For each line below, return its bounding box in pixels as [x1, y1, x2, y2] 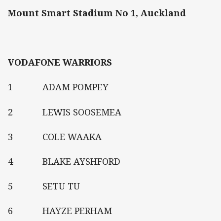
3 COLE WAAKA [8, 130, 102, 143]
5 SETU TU [8, 180, 80, 192]
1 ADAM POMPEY [8, 81, 109, 93]
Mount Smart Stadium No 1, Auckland [8, 6, 186, 19]
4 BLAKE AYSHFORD [8, 155, 120, 167]
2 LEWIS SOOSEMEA [8, 106, 121, 118]
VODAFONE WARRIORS [8, 56, 112, 69]
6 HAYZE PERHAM [8, 205, 112, 217]
